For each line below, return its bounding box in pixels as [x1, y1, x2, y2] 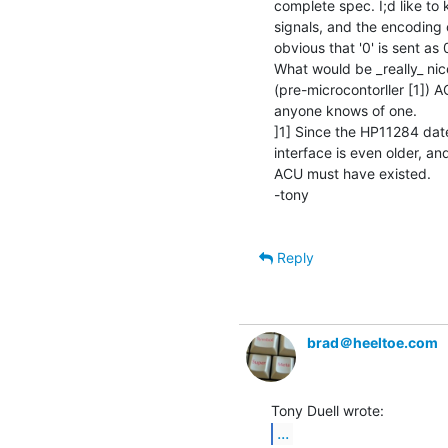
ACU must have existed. [274, 164, 431, 182]
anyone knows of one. [274, 101, 417, 119]
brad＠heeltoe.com [307, 333, 438, 351]
